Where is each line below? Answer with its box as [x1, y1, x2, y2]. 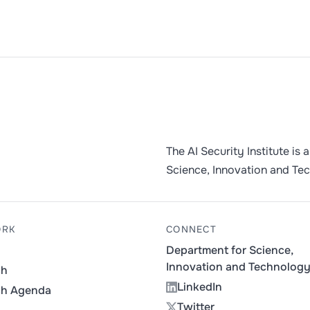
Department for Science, [166, 243, 293, 258]
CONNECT [166, 223, 217, 235]
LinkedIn [177, 280, 222, 295]
